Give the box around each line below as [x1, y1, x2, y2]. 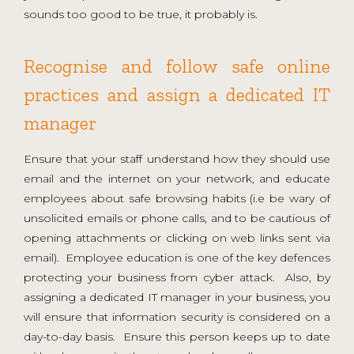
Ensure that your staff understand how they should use [24, 151, 330, 166]
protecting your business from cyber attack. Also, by [24, 269, 330, 284]
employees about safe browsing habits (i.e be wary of [24, 190, 330, 205]
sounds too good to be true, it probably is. [24, 6, 258, 21]
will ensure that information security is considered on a [24, 309, 330, 324]
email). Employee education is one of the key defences [24, 250, 330, 265]
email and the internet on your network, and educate [24, 171, 330, 186]
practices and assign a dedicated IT [24, 82, 330, 106]
